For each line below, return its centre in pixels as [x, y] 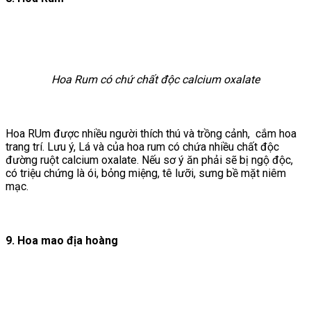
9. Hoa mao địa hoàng [62, 240]
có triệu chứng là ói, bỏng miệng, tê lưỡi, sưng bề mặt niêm [146, 173]
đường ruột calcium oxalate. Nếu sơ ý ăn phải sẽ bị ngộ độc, [149, 160]
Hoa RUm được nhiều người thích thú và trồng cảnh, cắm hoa [151, 133]
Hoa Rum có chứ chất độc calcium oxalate [155, 79]
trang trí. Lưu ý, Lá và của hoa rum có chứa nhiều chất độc [142, 146]
